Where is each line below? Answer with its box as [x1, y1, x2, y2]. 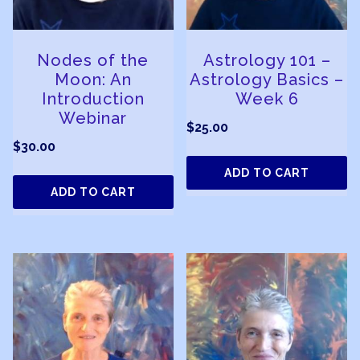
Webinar [59, 108, 128, 128]
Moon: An [54, 69, 132, 89]
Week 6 [235, 88, 299, 108]
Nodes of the [37, 50, 149, 70]
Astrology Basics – [190, 69, 345, 89]
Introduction [41, 88, 145, 108]
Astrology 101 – [202, 50, 331, 70]
